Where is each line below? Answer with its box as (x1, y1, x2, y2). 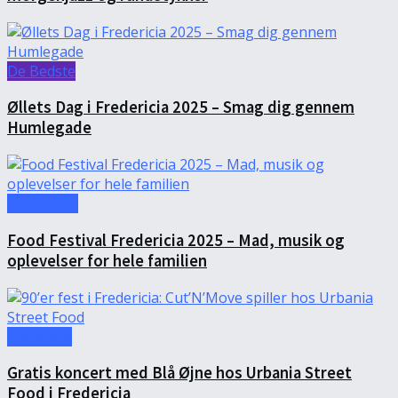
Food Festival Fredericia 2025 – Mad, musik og (7, 229, 345, 251)
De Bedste (7, 60, 76, 81)
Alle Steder (7, 194, 78, 214)
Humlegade (7, 117, 92, 139)
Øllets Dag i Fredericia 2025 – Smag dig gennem (7, 97, 354, 118)
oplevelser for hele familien (7, 250, 207, 271)
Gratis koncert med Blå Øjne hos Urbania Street (7, 362, 352, 384)
